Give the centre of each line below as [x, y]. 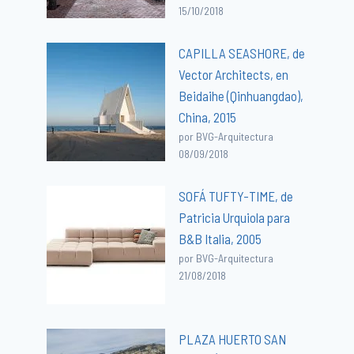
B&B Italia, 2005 [220, 238]
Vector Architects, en [234, 74]
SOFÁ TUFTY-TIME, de [236, 196]
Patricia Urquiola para [235, 217]
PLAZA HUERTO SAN [233, 339]
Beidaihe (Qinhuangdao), [241, 95]
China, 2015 [208, 117]
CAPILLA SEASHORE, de [242, 53]
